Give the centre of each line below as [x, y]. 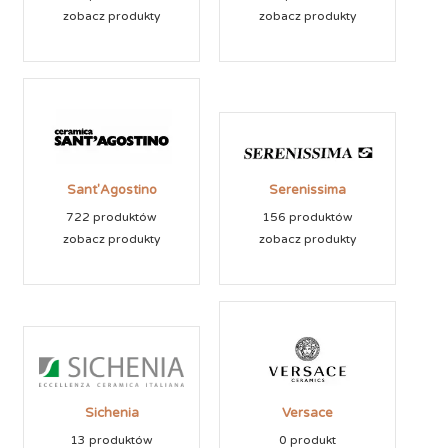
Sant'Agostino [111, 189]
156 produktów [307, 216]
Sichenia [111, 413]
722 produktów [111, 216]
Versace [307, 413]
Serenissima [307, 189]
